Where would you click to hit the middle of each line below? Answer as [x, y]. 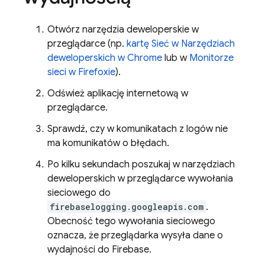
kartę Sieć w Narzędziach [181, 44]
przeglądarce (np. [87, 44]
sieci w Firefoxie [81, 72]
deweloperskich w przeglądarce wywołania [140, 179]
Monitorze [211, 58]
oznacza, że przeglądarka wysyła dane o [135, 235]
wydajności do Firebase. [99, 250]
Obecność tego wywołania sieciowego [131, 221]
